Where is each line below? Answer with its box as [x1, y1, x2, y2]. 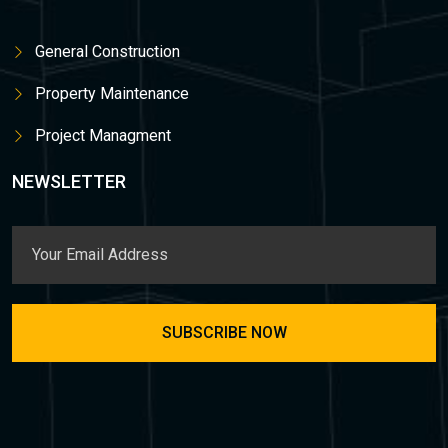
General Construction [35, 41, 180, 61]
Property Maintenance [35, 83, 189, 103]
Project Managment [35, 125, 171, 145]
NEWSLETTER [12, 170, 126, 192]
